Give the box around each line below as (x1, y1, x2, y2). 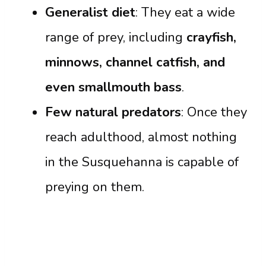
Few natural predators (45, 103, 181, 121)
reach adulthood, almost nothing (45, 128, 237, 146)
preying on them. (45, 178, 144, 196)
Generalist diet (45, 3, 135, 21)
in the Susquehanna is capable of (45, 153, 239, 171)
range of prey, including (45, 28, 186, 46)
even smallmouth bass (45, 78, 182, 96)
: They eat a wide (135, 3, 235, 21)
